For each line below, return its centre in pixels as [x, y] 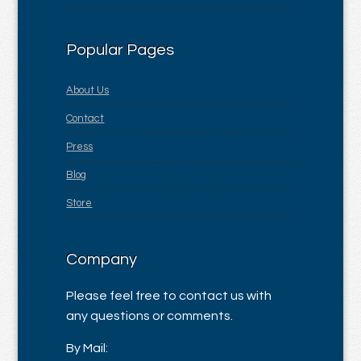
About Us [88, 90]
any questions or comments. [150, 316]
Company [102, 259]
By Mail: [87, 348]
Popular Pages [120, 50]
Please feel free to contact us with [169, 296]
